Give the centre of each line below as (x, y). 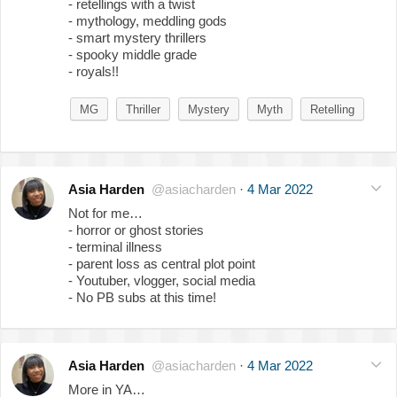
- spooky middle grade (132, 54)
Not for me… (105, 213)
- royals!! (93, 71)
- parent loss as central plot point (162, 263)
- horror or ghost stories (136, 230)
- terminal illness (115, 246)
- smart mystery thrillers (137, 37)
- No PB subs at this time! (142, 297)
